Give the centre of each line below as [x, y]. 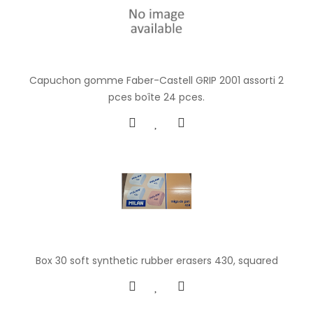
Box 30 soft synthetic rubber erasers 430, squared [156, 261]
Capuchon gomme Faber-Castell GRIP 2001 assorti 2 [156, 80]
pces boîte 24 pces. [156, 97]
